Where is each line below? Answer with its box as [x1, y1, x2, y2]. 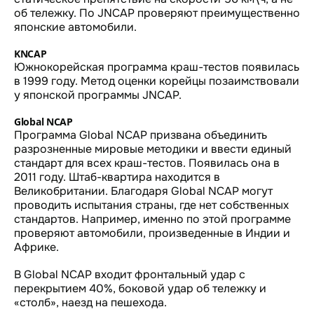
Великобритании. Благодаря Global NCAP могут [14, 183, 273, 198]
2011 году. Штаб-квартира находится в [14, 169, 220, 184]
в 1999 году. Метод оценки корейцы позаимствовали [14, 73, 299, 88]
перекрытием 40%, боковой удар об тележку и [14, 280, 266, 296]
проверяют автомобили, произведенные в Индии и [14, 225, 290, 240]
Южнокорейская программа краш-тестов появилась [14, 59, 299, 74]
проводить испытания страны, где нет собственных [14, 197, 289, 212]
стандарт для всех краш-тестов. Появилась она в [14, 155, 280, 170]
